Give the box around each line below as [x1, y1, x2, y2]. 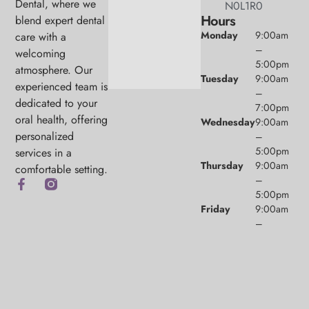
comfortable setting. [15, 161, 108, 177]
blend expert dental [15, 12, 106, 28]
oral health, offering [15, 111, 108, 128]
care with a [15, 28, 67, 45]
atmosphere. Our [15, 61, 93, 78]
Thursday [201, 158, 244, 172]
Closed [255, 288, 285, 303]
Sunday [201, 288, 236, 303]
